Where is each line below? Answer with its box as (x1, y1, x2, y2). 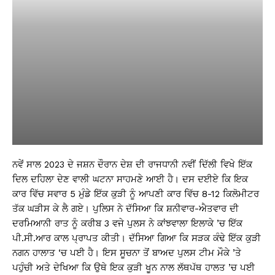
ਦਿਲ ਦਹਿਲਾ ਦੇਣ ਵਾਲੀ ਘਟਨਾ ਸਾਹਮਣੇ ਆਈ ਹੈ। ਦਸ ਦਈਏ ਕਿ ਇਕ (12, 174, 248, 185)
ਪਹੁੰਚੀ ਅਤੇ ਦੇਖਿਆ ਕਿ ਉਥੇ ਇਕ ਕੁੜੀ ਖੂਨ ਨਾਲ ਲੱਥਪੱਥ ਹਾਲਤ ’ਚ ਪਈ (12, 262, 255, 273)
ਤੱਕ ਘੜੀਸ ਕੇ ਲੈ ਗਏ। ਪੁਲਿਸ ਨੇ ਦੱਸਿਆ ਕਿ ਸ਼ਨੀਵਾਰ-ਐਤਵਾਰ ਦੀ (12, 203, 239, 214)
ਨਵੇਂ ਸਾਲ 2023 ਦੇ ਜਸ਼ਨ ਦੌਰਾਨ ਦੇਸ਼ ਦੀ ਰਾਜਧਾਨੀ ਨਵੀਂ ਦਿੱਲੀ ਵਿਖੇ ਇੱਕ (12, 159, 252, 170)
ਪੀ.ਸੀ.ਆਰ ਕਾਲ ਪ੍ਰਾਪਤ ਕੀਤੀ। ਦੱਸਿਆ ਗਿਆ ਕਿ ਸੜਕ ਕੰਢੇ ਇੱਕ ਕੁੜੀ (12, 233, 261, 244)
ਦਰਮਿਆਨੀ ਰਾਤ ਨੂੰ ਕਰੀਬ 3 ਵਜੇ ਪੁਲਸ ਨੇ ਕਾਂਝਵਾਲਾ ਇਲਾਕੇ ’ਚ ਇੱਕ (12, 218, 242, 229)
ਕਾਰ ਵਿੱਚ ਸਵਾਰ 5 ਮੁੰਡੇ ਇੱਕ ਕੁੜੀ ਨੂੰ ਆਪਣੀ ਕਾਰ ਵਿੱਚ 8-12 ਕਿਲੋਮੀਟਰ (12, 188, 259, 199)
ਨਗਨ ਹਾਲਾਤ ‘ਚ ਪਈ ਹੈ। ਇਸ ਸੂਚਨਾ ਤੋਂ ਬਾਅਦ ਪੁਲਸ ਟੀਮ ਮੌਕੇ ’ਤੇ (12, 247, 241, 258)
